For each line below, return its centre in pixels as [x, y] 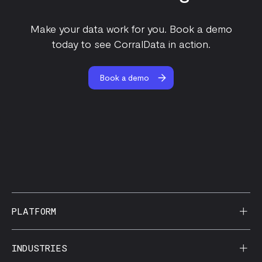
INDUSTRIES [39, 248]
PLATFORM [34, 211]
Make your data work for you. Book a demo [131, 29]
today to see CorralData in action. [131, 44]
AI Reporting [37, 242]
